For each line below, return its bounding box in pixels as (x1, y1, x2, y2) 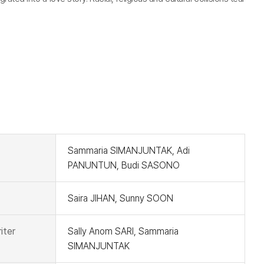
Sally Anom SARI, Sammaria (67, 226, 179, 237)
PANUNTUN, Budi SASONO (67, 160, 180, 171)
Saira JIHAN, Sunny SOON (67, 193, 173, 204)
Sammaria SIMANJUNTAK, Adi (67, 145, 190, 156)
